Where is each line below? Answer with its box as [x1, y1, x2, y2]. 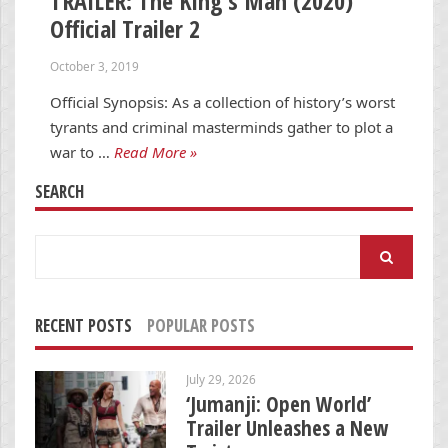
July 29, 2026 [186, 370, 256, 387]
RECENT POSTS [35, 313, 132, 337]
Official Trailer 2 [50, 11, 200, 45]
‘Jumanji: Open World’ [186, 389, 371, 418]
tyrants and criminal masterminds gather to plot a [50, 116, 393, 137]
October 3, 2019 [50, 57, 139, 74]
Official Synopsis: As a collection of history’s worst [50, 91, 395, 112]
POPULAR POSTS [147, 313, 255, 337]
